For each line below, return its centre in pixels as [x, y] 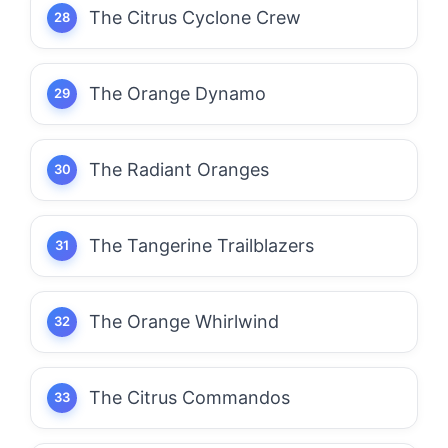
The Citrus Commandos [189, 397]
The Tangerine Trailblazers [201, 245]
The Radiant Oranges [179, 169]
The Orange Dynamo [177, 93]
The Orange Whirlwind [184, 321]
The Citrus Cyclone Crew [195, 17]
